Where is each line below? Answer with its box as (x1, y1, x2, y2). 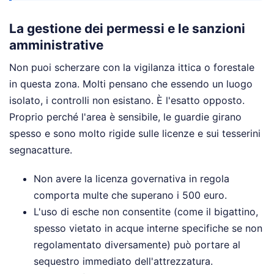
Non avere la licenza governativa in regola (34, 172, 229, 185)
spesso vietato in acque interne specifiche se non (34, 222, 262, 235)
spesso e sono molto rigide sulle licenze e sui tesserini (9, 127, 261, 140)
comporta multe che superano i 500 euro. (34, 189, 227, 202)
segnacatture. (9, 144, 72, 157)
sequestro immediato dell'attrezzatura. (34, 255, 213, 268)
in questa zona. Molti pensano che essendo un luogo (9, 78, 253, 91)
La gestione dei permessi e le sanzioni (9, 20, 245, 36)
